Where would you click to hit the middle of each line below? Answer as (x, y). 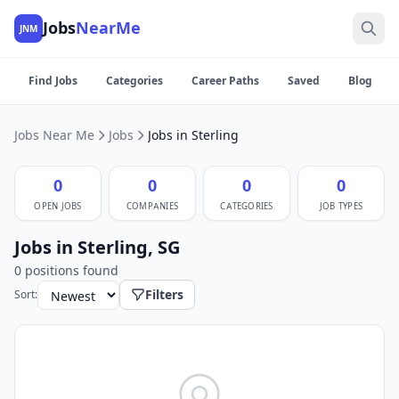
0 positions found (66, 270)
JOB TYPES (341, 206)
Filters (164, 294)
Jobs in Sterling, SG (97, 248)
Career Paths (225, 81)
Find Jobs (53, 81)
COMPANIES (152, 206)
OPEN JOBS (58, 206)
